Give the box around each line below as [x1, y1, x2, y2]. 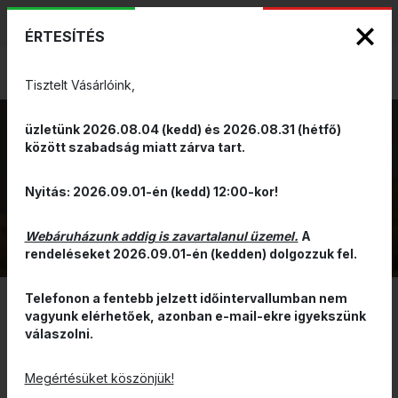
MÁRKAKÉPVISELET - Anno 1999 [142, 25, 220, 34]
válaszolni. [24, 325, 93, 341]
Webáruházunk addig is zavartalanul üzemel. [24, 227, 298, 243]
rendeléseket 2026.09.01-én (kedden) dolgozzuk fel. [24, 245, 357, 261]
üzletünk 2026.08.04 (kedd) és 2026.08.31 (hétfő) [24, 121, 341, 137]
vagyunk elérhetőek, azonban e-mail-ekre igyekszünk [24, 307, 366, 323]
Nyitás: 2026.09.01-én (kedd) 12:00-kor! [24, 183, 278, 199]
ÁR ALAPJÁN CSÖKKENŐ [239, 325, 358, 338]
